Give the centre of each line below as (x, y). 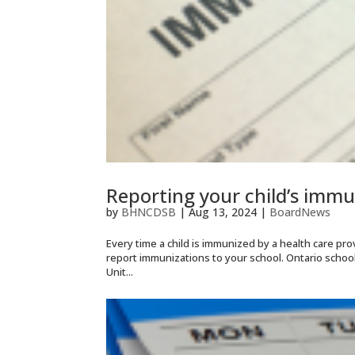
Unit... (120, 271)
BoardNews (300, 212)
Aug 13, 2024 (223, 212)
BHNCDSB (149, 212)
